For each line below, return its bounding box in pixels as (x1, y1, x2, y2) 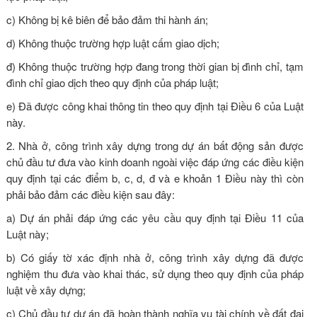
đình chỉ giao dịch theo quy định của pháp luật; (6, 74, 219, 90)
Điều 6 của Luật (230, 98, 304, 113)
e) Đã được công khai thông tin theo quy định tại (6, 98, 231, 113)
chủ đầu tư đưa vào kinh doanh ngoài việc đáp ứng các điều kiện (6, 154, 304, 169)
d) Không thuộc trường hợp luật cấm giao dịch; (6, 35, 219, 50)
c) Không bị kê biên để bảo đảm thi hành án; (6, 11, 208, 27)
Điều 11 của (245, 209, 304, 225)
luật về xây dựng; (6, 282, 86, 297)
